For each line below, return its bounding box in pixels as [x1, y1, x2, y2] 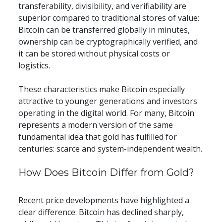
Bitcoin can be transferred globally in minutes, [18, 24, 190, 36]
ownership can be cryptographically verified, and [18, 36, 198, 48]
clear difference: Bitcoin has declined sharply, [18, 207, 184, 218]
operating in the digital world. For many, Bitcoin [18, 108, 195, 119]
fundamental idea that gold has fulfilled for [18, 131, 177, 143]
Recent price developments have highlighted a [18, 195, 190, 206]
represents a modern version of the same [18, 119, 173, 131]
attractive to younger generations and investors [18, 96, 198, 107]
